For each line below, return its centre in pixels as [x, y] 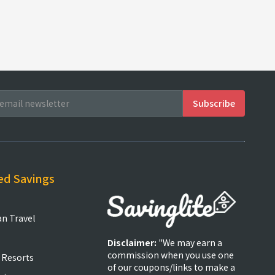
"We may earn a [191, 242]
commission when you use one [171, 254]
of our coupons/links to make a [172, 267]
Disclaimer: [133, 242]
